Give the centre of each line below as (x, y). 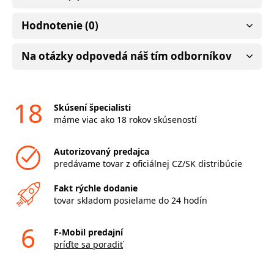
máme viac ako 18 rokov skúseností (125, 119)
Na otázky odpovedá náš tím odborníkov (127, 56)
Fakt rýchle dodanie (95, 188)
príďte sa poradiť (88, 244)
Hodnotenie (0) (60, 25)
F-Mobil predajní (88, 232)
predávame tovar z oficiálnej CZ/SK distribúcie (148, 163)
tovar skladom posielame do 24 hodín (130, 200)
